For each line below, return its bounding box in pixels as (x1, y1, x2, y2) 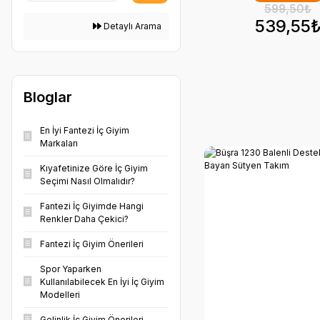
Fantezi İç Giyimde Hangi (40, 201, 144, 211)
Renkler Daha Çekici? (40, 214, 129, 224)
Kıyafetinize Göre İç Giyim (40, 163, 148, 174)
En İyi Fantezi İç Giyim (40, 125, 129, 136)
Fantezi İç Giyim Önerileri (40, 239, 144, 249)
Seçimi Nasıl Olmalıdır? (40, 176, 135, 186)
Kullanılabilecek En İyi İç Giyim (40, 276, 164, 287)
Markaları (40, 138, 78, 149)
